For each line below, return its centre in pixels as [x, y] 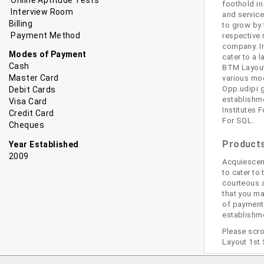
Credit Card [32, 113]
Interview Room [42, 11]
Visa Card [28, 102]
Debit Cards [32, 90]
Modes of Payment [48, 55]
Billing [21, 23]
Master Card [34, 78]
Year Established [44, 144]
